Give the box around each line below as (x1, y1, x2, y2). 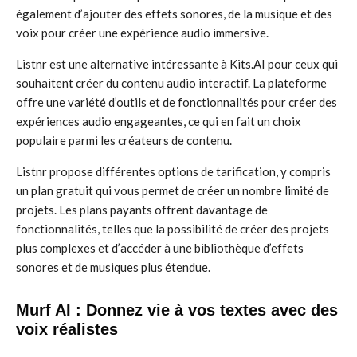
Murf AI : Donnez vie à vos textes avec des (16, 301, 338, 319)
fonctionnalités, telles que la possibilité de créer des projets (16, 222, 329, 236)
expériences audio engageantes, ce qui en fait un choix (16, 114, 301, 128)
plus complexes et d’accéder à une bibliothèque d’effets (16, 241, 304, 255)
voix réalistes (16, 320, 118, 338)
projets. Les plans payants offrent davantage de (16, 202, 268, 217)
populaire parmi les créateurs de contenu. (16, 133, 232, 147)
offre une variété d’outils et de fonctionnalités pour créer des (16, 95, 337, 109)
